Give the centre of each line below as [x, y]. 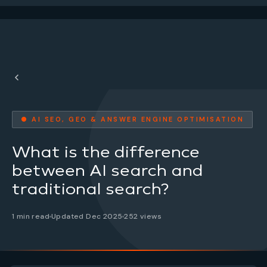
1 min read [31, 216]
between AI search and [108, 170]
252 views [143, 216]
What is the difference [106, 152]
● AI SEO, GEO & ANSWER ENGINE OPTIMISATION [132, 119]
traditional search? [91, 189]
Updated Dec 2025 [87, 216]
